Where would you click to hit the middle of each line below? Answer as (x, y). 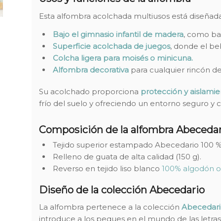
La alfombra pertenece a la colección (110, 207)
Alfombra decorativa (91, 70)
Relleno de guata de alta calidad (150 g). (127, 156)
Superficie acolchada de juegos (111, 46)
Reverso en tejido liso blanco (107, 168)
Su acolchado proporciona (90, 91)
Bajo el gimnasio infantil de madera (118, 34)
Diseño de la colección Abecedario (122, 190)
